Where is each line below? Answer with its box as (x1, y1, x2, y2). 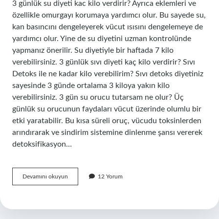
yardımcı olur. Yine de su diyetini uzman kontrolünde (12, 35, 191, 43)
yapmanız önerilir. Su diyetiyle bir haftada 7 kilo (12, 46, 174, 54)
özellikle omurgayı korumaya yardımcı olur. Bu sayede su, (12, 11, 206, 19)
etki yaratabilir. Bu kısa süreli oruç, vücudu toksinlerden (12, 117, 201, 125)
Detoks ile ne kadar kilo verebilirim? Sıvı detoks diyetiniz (12, 70, 203, 78)
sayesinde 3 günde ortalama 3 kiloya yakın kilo (12, 82, 170, 89)
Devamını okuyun (22, 174, 68, 179)
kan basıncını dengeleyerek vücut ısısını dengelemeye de (12, 23, 203, 31)
